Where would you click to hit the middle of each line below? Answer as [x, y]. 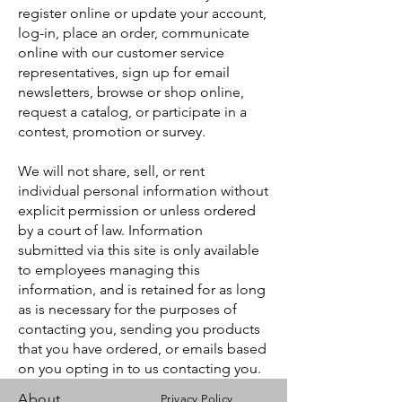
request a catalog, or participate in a [132, 112]
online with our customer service [121, 52]
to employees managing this [109, 270]
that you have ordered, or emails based [142, 349]
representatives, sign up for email [124, 72]
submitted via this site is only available [139, 250]
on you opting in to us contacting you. [141, 368]
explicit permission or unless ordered [137, 210]
